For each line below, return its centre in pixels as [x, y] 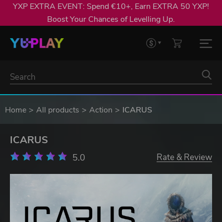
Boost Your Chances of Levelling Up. [111, 19]
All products [58, 110]
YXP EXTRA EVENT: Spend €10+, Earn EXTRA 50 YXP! [111, 6]
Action [101, 110]
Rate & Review [184, 157]
